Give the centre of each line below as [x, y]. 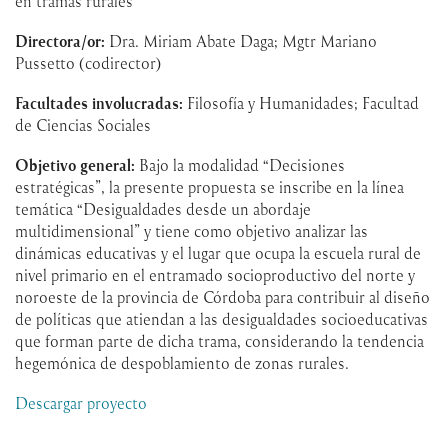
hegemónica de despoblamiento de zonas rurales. [182, 362]
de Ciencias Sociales [83, 124]
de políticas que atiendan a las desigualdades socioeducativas [221, 318]
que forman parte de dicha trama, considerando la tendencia [219, 340]
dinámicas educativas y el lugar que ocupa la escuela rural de [218, 252]
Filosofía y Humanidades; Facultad [303, 102]
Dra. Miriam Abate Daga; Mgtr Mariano [241, 40]
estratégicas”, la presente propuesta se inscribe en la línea [209, 186]
